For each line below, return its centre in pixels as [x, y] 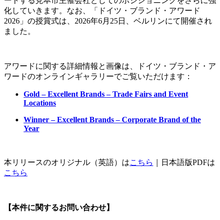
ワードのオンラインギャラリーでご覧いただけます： [98, 76]
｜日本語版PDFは [184, 162]
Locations [40, 103]
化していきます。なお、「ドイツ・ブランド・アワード [102, 10]
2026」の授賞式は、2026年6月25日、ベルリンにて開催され [108, 21]
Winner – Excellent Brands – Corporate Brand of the [112, 119]
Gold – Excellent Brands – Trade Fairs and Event [106, 94]
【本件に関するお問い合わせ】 [59, 207]
